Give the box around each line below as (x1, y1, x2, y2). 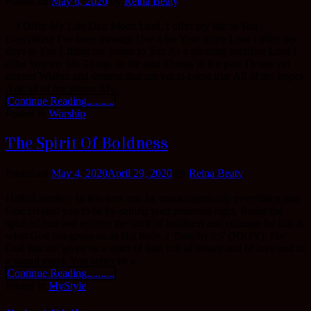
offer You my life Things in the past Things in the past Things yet (6, 58, 290, 70)
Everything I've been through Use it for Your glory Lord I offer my (6, 33, 297, 45)
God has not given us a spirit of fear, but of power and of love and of (6, 242, 305, 255)
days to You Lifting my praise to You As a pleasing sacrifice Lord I (6, 45, 296, 58)
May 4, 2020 (51, 167, 108, 180)
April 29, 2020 (108, 167, 172, 180)
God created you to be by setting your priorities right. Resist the (6, 205, 283, 217)
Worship (49, 108, 85, 120)
